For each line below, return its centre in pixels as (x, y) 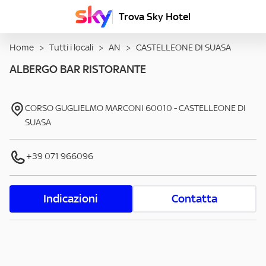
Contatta (194, 199)
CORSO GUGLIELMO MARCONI (85, 108)
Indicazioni (71, 199)
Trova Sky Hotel (155, 17)
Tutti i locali (71, 47)
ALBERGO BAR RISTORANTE (78, 69)
